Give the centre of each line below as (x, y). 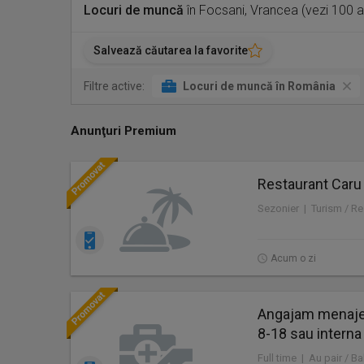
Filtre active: (114, 86)
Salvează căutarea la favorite (171, 50)
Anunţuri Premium (123, 131)
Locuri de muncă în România (259, 86)
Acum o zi (293, 258)
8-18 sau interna (310, 334)
